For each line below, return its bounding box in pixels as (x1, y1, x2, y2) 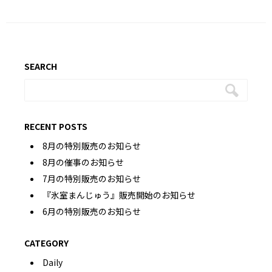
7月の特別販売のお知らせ (42, 172, 141, 185)
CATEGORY (24, 237, 69, 250)
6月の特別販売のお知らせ (42, 205, 141, 218)
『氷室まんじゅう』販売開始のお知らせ (42, 189, 195, 202)
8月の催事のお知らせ (42, 156, 124, 169)
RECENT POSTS (24, 120, 87, 133)
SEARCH (24, 60, 57, 73)
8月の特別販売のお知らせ (42, 140, 141, 152)
